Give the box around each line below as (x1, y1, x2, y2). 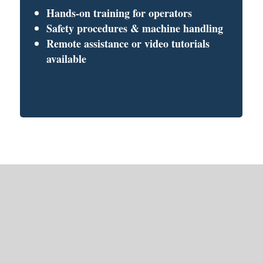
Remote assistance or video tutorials (46, 35, 210, 51)
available (46, 50, 87, 66)
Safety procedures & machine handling (46, 20, 224, 36)
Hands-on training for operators (46, 5, 193, 21)
